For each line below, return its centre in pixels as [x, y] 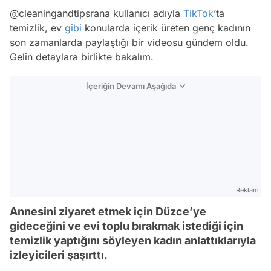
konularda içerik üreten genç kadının [166, 28]
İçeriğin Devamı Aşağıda [131, 86]
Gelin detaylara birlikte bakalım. [82, 57]
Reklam [247, 190]
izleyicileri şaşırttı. [59, 255]
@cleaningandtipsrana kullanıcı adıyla [96, 13]
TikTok [198, 13]
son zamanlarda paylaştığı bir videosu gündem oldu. [129, 42]
